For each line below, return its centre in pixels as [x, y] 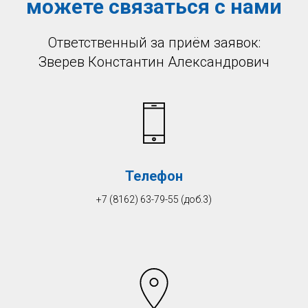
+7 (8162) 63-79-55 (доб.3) [154, 199]
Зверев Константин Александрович [154, 62]
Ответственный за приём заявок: [154, 42]
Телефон [154, 176]
